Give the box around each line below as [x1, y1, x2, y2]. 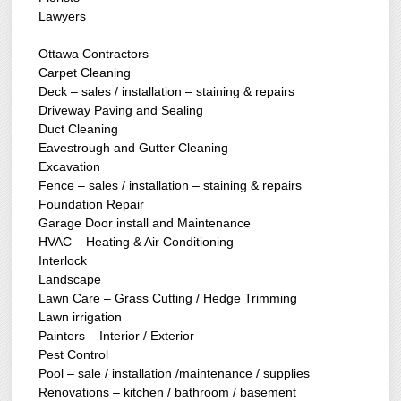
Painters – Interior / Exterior [38, 328, 195, 344]
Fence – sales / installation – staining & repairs [38, 178, 303, 193]
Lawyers [38, 9, 87, 24]
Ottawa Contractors [38, 47, 149, 62]
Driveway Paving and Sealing [38, 103, 204, 118]
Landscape [38, 272, 102, 287]
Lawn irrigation [38, 310, 123, 325]
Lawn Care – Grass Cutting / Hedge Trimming [38, 291, 298, 306]
